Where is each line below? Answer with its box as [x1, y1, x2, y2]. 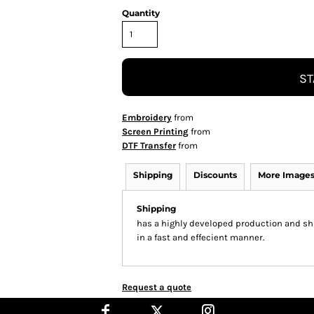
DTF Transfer [122, 140, 176, 151]
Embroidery [122, 112, 172, 123]
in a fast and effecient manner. [137, 232, 264, 243]
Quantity [122, 8, 160, 18]
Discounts [193, 170, 237, 180]
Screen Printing [122, 126, 189, 137]
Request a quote [122, 282, 191, 292]
